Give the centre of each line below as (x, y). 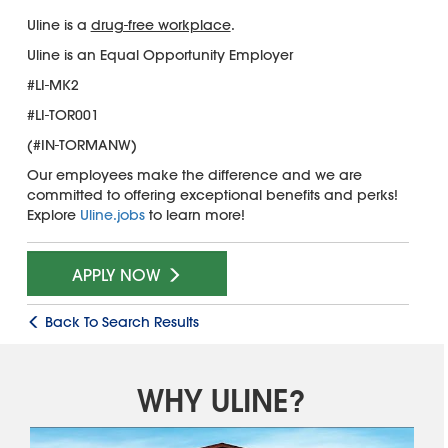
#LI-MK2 (52, 84)
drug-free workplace (160, 24)
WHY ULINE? (222, 400)
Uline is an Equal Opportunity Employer (159, 54)
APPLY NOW (118, 275)
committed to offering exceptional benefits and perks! (212, 194)
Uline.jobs (112, 214)
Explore (53, 214)
